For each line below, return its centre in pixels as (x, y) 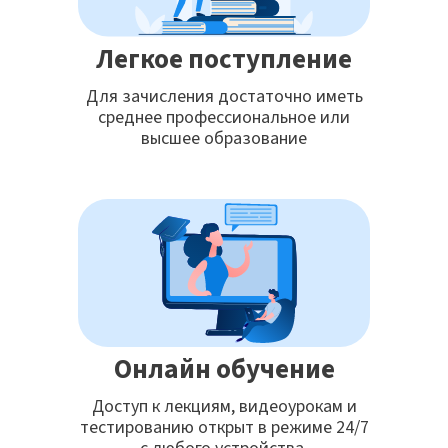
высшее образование (224, 139)
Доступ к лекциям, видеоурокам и (224, 407)
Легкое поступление (224, 60)
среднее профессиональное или (224, 118)
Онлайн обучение (224, 370)
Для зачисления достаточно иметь (224, 97)
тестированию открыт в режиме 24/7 (224, 428)
